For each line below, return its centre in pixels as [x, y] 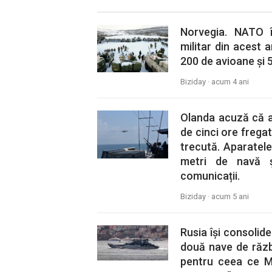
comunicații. [210, 176]
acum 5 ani [230, 196]
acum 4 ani [230, 82]
